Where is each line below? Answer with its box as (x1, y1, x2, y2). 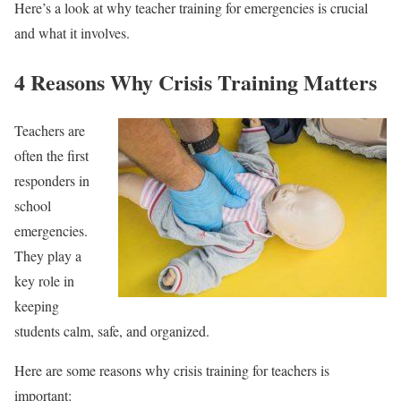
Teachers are (14, 121, 85, 141)
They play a (14, 246, 81, 266)
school (14, 196, 51, 216)
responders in (14, 171, 90, 191)
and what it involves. (14, 22, 130, 42)
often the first (14, 146, 89, 166)
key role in (14, 271, 74, 291)
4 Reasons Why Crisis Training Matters (14, 65, 377, 98)
